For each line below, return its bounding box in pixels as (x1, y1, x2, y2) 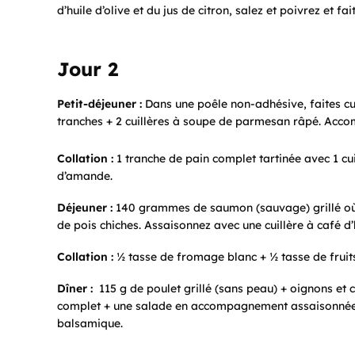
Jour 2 (57, 57, 118, 82)
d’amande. (57, 169, 113, 184)
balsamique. (57, 316, 123, 331)
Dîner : (57, 281, 93, 296)
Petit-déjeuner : (57, 97, 142, 112)
